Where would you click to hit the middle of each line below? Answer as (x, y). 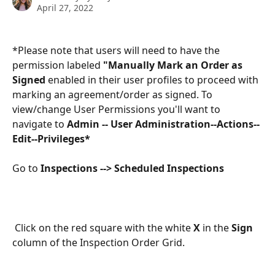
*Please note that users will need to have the (117, 50)
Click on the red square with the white (104, 227)
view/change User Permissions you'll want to (118, 109)
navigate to (40, 124)
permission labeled (58, 65)
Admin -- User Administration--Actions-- (163, 124)
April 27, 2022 (65, 8)
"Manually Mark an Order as (174, 65)
